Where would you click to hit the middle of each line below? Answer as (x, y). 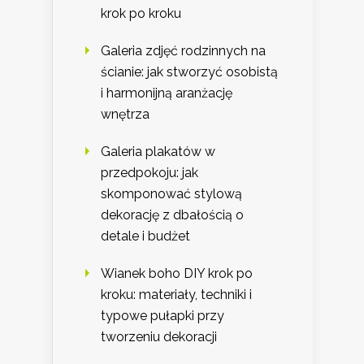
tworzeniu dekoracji (159, 337)
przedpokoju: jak (149, 173)
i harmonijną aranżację (167, 93)
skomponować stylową (171, 194)
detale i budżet (145, 236)
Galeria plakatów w (158, 152)
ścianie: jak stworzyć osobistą (189, 72)
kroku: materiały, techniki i (176, 295)
